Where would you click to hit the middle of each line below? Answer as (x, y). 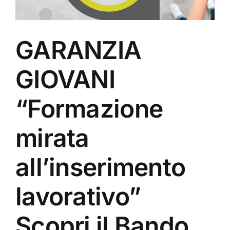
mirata (52, 138)
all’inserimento (101, 167)
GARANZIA (79, 50)
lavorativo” (78, 197)
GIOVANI (65, 80)
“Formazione (89, 109)
